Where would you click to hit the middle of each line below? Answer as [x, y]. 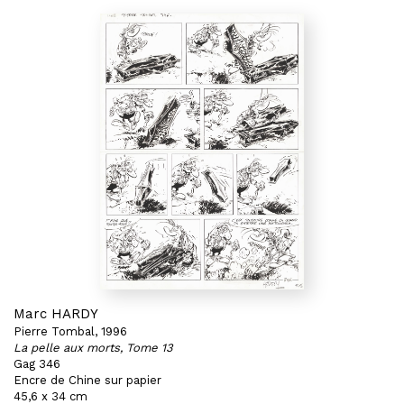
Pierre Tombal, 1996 [70, 331]
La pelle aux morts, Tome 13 [93, 348]
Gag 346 [37, 364]
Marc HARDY [56, 314]
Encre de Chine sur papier [87, 380]
